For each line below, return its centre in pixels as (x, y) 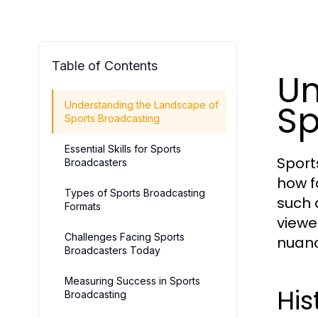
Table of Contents (105, 66)
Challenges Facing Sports (125, 237)
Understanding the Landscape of (142, 105)
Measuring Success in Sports (132, 281)
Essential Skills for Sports (123, 149)
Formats (83, 206)
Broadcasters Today (113, 250)
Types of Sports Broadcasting (135, 193)
